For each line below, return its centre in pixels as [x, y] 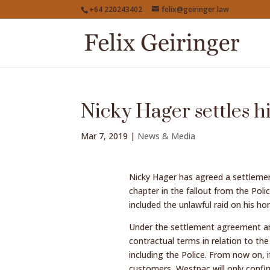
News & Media [167, 136]
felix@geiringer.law [196, 9]
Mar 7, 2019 [105, 136]
